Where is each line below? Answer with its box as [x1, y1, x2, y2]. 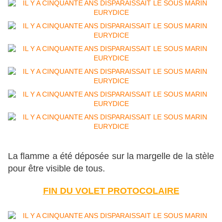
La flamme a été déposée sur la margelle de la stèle [8, 151, 214, 162]
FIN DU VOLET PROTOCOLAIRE [43, 186, 179, 196]
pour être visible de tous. [8, 164, 105, 174]
